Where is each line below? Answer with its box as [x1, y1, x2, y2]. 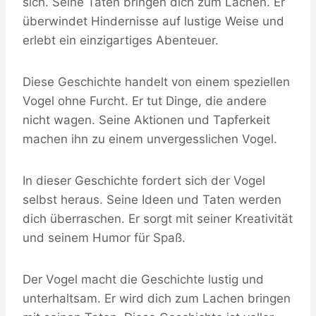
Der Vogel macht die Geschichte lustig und [23, 272, 264, 287]
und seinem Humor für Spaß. [23, 231, 186, 245]
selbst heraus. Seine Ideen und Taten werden [23, 193, 281, 207]
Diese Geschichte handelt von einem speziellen [23, 75, 290, 90]
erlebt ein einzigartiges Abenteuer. [23, 33, 219, 48]
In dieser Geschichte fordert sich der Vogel [23, 174, 265, 188]
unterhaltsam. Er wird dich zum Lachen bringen [23, 291, 291, 306]
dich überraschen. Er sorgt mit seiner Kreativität [23, 212, 293, 226]
